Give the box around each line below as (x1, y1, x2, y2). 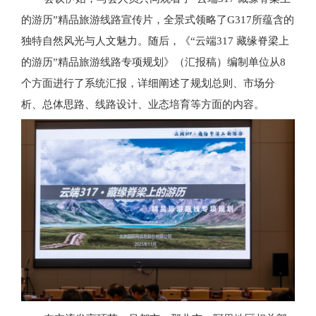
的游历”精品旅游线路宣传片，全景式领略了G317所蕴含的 (21, 13, 294, 25)
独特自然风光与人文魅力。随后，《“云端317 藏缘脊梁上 (21, 35, 289, 47)
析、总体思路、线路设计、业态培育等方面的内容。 (21, 98, 265, 110)
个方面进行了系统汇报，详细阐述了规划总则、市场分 (21, 77, 275, 89)
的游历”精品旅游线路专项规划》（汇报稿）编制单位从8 (21, 56, 286, 68)
